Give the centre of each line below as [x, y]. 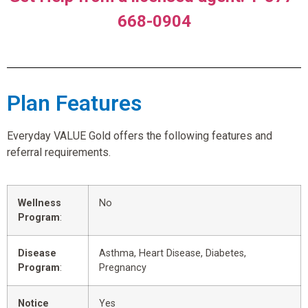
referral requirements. [59, 153]
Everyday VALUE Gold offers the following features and [140, 136]
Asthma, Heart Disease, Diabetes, [173, 253]
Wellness [40, 203]
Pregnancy [123, 267]
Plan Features [74, 103]
